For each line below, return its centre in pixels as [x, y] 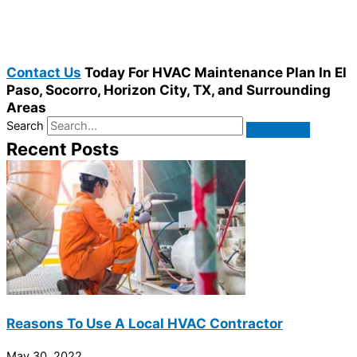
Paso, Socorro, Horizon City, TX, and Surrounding [169, 90]
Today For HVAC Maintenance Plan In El [214, 73]
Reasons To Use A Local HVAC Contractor [145, 324]
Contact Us [44, 73]
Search [25, 126]
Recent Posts [63, 149]
